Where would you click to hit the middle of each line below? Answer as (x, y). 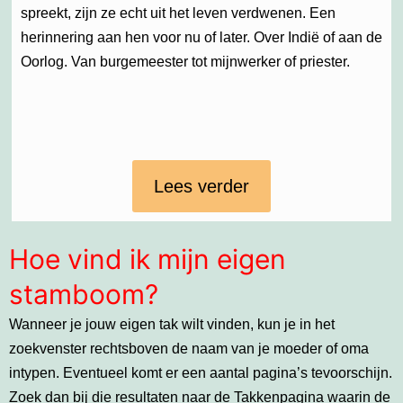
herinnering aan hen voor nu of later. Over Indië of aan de (201, 38)
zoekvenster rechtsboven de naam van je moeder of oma (189, 349)
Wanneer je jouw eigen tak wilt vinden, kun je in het (172, 325)
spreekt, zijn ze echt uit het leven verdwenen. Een (178, 13)
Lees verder (201, 187)
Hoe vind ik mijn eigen (148, 260)
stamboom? (84, 295)
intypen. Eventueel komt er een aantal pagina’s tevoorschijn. (201, 373)
